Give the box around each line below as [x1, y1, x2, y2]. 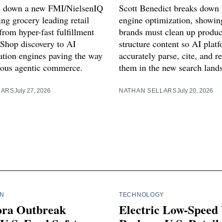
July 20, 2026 [176, 87, 213, 94]
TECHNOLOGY [119, 191, 164, 198]
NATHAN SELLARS [119, 87, 177, 94]
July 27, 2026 [14, 87, 51, 94]
